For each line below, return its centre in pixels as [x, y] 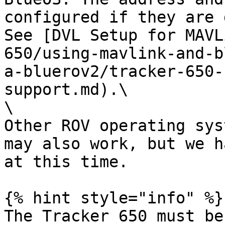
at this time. [66, 162]
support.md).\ [66, 89]
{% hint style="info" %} [114, 198]
